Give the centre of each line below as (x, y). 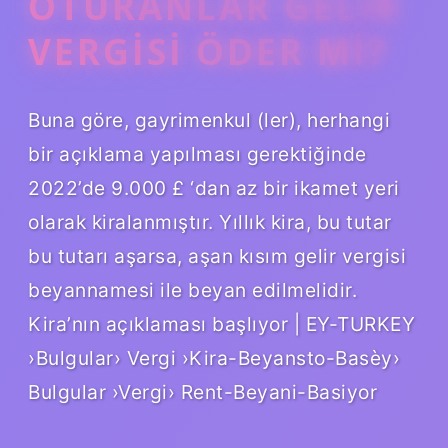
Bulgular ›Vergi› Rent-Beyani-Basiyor (202, 391)
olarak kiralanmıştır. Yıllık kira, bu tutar (210, 221)
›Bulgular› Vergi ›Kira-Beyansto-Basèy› (214, 357)
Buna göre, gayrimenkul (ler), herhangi (209, 119)
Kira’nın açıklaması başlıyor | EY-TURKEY (221, 323)
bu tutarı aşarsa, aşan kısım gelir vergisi (217, 255)
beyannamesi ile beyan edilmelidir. (192, 289)
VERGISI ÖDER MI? (208, 51)
